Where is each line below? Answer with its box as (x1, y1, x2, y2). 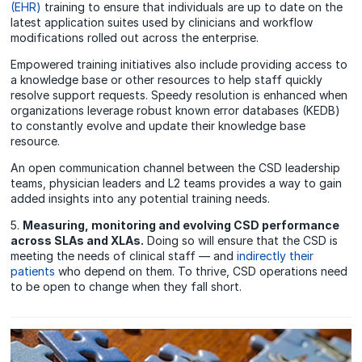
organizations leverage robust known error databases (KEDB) (11, 103, 341, 118)
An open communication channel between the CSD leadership (11, 161, 341, 175)
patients (11, 264, 56, 279)
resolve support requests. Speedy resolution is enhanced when (11, 88, 348, 103)
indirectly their (237, 249, 314, 263)
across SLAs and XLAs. (11, 234, 145, 248)
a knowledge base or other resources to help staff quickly (11, 73, 323, 87)
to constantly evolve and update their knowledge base (11, 119, 306, 133)
